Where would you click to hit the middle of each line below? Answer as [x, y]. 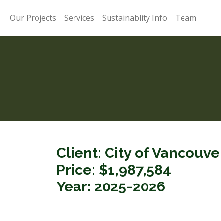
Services [79, 18]
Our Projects [33, 18]
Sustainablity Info [135, 18]
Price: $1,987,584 [115, 170]
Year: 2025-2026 [111, 186]
